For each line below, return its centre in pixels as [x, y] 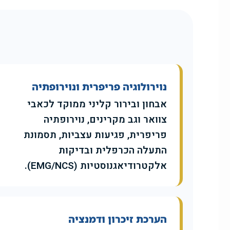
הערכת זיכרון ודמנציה [118, 219]
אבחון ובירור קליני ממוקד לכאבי [97, 104]
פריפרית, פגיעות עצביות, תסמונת [95, 135]
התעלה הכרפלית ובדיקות [113, 151]
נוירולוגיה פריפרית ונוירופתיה [99, 87]
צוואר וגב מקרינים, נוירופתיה [105, 120]
